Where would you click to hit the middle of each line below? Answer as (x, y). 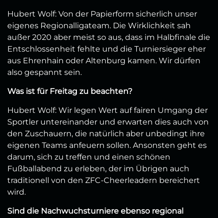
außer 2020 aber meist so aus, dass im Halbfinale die (109, 37)
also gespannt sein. (45, 72)
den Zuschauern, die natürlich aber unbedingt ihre (106, 133)
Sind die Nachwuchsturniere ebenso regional (95, 211)
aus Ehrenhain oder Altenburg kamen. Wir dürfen (104, 60)
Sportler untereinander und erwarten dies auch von (108, 122)
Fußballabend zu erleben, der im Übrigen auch (98, 168)
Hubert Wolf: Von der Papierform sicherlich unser (102, 14)
